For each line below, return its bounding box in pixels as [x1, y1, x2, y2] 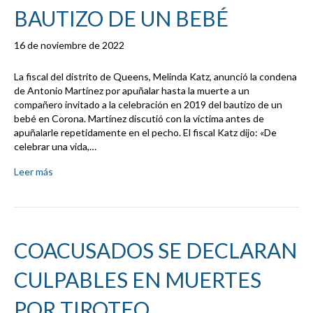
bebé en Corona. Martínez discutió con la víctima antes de [14, 112, 264, 125]
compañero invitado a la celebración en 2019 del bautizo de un [14, 99, 282, 111]
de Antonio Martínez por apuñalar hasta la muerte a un [14, 85, 249, 97]
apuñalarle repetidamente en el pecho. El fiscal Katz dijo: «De [14, 126, 277, 139]
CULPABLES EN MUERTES [14, 267, 261, 293]
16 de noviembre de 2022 [14, 39, 124, 52]
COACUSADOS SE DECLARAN [14, 238, 297, 263]
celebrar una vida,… [14, 140, 96, 153]
